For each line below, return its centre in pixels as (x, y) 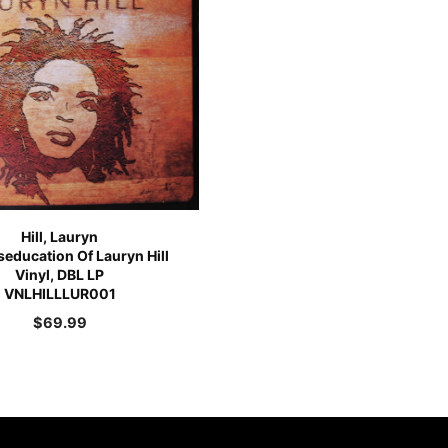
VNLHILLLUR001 (59, 293)
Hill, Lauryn (60, 236)
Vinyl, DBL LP (60, 274)
